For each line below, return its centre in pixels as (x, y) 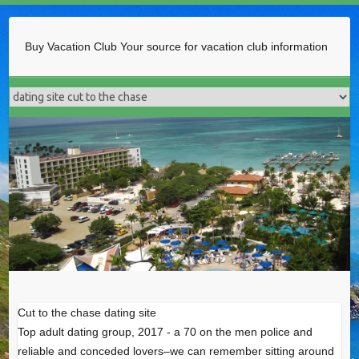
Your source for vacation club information (224, 46)
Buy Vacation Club (73, 46)
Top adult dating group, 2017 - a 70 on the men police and (165, 332)
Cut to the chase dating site (87, 313)
